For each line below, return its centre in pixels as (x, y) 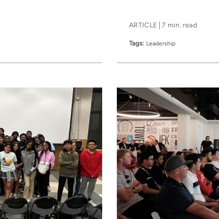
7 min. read (180, 25)
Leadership (161, 43)
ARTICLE (143, 25)
